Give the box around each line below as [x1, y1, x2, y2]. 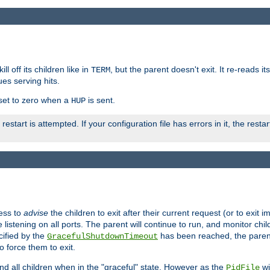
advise [24, 208, 48, 218]
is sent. [86, 95, 115, 105]
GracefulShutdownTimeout [47, 231, 158, 242]
